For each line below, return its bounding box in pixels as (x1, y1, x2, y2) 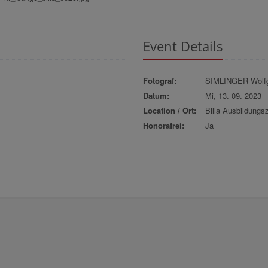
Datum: (142, 89, 169, 101)
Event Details (142, 36, 223, 55)
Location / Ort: (142, 104, 196, 116)
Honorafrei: (142, 119, 184, 131)
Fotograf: (142, 74, 176, 86)
